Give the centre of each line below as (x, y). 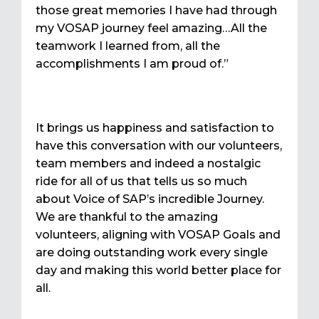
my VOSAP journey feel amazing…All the (151, 28)
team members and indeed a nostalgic (148, 164)
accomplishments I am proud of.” (132, 64)
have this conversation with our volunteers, (159, 146)
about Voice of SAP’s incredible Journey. (151, 199)
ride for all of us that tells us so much (141, 182)
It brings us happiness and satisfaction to (155, 128)
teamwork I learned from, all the (128, 46)
